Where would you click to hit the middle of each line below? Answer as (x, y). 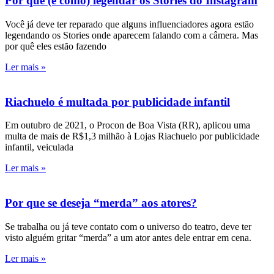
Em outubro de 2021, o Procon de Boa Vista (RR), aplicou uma (128, 125)
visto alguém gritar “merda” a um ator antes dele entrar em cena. (128, 237)
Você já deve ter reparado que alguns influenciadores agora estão (129, 24)
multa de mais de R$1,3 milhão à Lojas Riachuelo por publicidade (132, 136)
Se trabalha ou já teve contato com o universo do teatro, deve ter (128, 226)
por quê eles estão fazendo (56, 46)
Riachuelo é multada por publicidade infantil (117, 102)
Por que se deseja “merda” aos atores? (101, 203)
